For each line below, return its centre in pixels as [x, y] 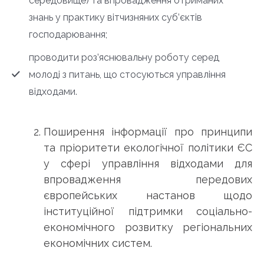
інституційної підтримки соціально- [148, 212]
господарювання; [68, 35]
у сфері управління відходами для [148, 164]
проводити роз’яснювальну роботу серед [124, 58]
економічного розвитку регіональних [148, 227]
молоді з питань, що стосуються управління [127, 75]
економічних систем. [98, 243]
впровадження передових [148, 180]
